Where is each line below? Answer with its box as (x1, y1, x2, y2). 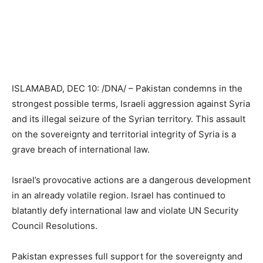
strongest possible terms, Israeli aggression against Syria (12, 98, 250, 109)
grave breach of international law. (12, 144, 150, 155)
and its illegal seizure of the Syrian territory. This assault (12, 113, 245, 124)
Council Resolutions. (12, 220, 100, 231)
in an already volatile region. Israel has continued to (12, 190, 225, 201)
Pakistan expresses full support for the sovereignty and (12, 251, 242, 262)
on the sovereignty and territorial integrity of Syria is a (12, 129, 236, 140)
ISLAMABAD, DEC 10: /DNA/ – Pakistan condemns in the (12, 83, 242, 94)
